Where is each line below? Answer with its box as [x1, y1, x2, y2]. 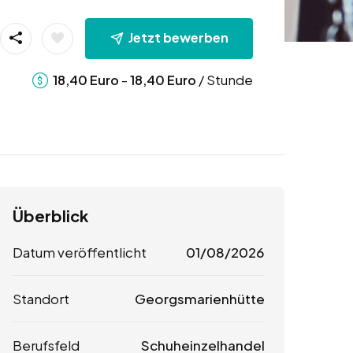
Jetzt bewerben [128, 28, 229, 46]
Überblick [13, 206, 88, 226]
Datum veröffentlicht [13, 243, 147, 262]
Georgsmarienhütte [134, 290, 265, 308]
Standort [13, 290, 69, 308]
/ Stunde [195, 70, 253, 88]
